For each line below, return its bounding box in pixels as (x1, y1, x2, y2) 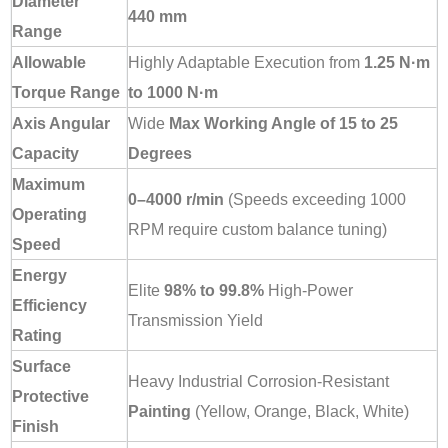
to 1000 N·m (128, 83, 218, 102)
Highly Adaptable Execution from (128, 53, 364, 72)
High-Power (264, 281, 353, 300)
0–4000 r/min (128, 190, 224, 209)
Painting (128, 402, 191, 421)
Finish (12, 417, 59, 436)
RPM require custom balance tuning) (128, 220, 387, 239)
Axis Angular (12, 114, 110, 133)
